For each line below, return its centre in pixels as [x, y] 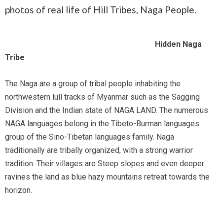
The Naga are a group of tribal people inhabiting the [93, 84]
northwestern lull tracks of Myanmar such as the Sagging [103, 97]
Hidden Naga [171, 44]
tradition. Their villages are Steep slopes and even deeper [105, 164]
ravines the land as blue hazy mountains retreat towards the [108, 177]
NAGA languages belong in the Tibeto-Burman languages [102, 124]
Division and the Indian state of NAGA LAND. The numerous [107, 110]
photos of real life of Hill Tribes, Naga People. [101, 10]
